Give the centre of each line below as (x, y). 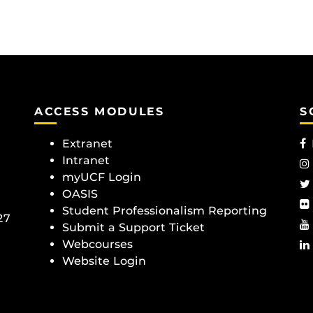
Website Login (104, 261)
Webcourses (97, 244)
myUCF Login (102, 177)
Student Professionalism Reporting (165, 210)
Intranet (86, 160)
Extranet (87, 143)
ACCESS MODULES (100, 111)
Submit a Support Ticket (133, 227)
